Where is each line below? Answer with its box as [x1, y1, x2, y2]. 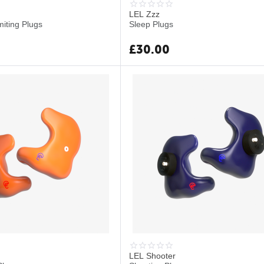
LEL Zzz [129, 9, 160, 19]
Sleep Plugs [129, 19, 174, 29]
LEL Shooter [129, 251, 176, 260]
